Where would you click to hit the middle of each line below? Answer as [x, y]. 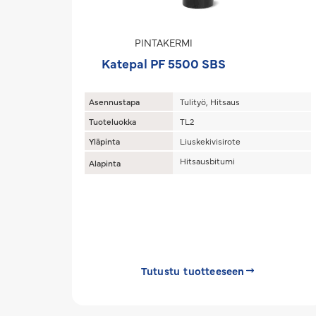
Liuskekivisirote [210, 141]
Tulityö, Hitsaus [210, 102]
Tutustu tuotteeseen [193, 271]
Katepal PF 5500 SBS [164, 63]
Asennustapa [114, 102]
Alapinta [105, 163]
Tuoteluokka [113, 121]
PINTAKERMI [164, 42]
